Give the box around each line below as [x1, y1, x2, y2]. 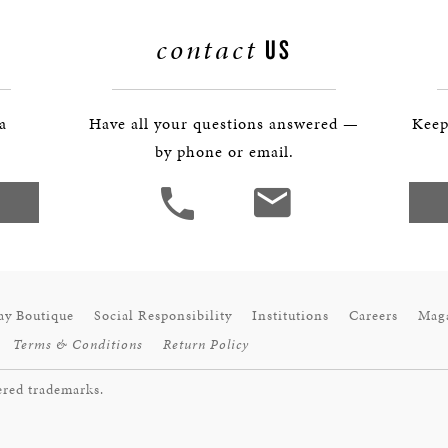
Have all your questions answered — [89, 112, 359, 135]
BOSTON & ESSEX [44, 2, 156, 23]
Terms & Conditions [13, 335, 143, 354]
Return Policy [163, 335, 249, 354]
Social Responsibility [94, 306, 232, 325]
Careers [349, 306, 398, 325]
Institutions [252, 306, 329, 325]
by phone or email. [154, 140, 294, 163]
